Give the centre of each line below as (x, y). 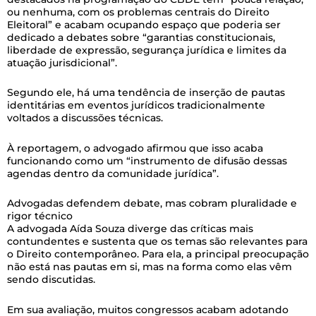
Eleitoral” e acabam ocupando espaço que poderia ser (144, 24)
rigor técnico (43, 216)
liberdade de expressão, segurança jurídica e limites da (147, 50)
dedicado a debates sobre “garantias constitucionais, (141, 37)
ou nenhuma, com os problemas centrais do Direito (138, 12)
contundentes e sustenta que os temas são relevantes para (157, 241)
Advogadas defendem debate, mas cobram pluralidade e (152, 203)
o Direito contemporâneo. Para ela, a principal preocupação (158, 254)
